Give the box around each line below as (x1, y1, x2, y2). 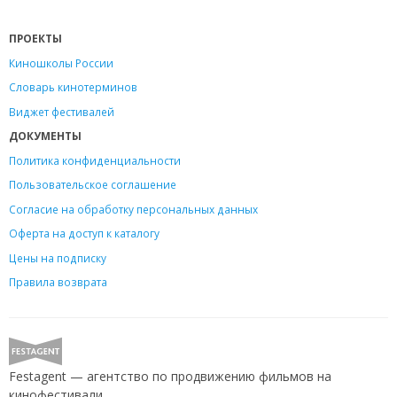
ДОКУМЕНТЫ (9, 128, 82, 144)
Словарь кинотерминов (9, 80, 137, 95)
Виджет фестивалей (9, 104, 114, 119)
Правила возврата (9, 275, 107, 290)
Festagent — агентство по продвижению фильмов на (9, 367, 331, 385)
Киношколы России (9, 55, 113, 70)
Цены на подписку (9, 250, 106, 265)
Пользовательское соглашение (9, 177, 176, 192)
